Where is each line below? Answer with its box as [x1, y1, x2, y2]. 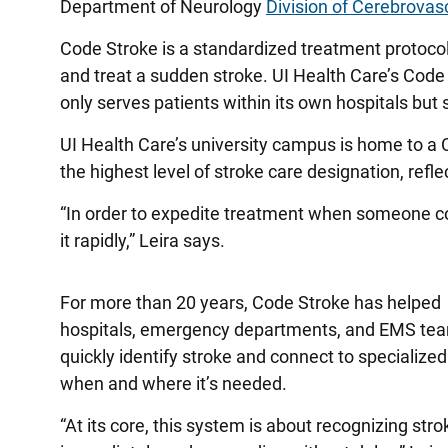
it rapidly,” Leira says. [60, 230, 225, 251]
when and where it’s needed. [60, 373, 287, 394]
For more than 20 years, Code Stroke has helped [60, 292, 441, 313]
